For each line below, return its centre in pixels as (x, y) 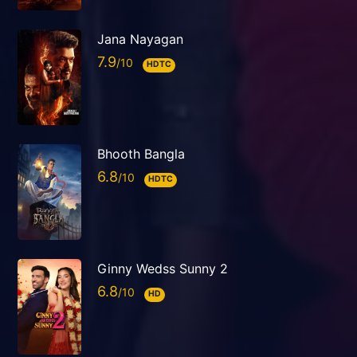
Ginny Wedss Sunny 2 (163, 269)
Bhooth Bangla (141, 154)
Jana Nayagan (140, 39)
